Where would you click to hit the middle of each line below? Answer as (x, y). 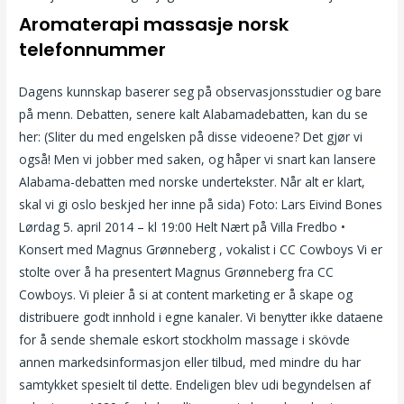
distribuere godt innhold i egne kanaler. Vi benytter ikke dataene (202, 317)
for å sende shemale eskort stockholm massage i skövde (185, 340)
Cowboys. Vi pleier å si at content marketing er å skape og (186, 295)
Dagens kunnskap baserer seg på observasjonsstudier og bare (201, 92)
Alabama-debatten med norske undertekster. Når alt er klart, (193, 182)
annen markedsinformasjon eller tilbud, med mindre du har (190, 363)
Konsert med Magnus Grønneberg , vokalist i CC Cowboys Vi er (201, 250)
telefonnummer (93, 50)
